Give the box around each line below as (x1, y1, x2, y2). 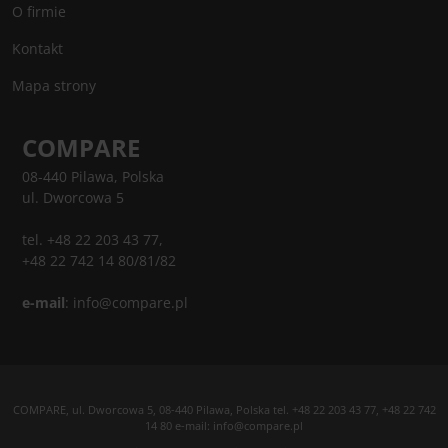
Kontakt (12, 39, 63, 58)
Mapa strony (12, 76, 96, 95)
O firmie (12, 2, 66, 21)
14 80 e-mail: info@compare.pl (145, 418, 303, 433)
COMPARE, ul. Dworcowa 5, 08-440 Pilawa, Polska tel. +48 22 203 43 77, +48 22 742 (12, 402, 436, 417)
